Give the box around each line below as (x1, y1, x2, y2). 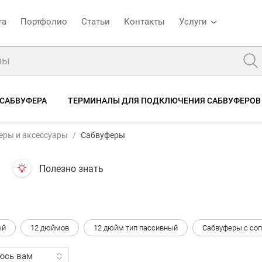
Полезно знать (39, 163, 104, 174)
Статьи (81, 16, 110, 27)
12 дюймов (30, 223, 69, 232)
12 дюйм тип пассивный (94, 223, 178, 232)
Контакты (124, 16, 165, 27)
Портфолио (20, 16, 67, 27)
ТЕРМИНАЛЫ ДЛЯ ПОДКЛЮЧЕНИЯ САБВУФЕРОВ (68, 96, 261, 105)
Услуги (179, 16, 207, 27)
